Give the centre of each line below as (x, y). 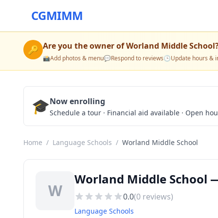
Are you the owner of (84, 46)
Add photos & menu (77, 58)
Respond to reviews (137, 58)
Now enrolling (77, 101)
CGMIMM (57, 15)
